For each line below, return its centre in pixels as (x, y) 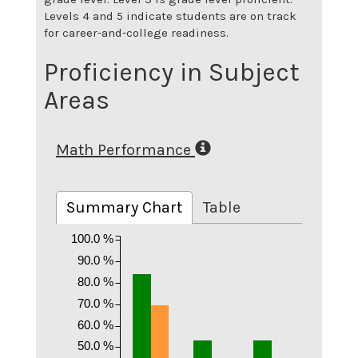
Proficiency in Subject (172, 72)
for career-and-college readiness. (136, 32)
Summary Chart (124, 207)
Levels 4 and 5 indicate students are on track (170, 16)
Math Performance (123, 150)
